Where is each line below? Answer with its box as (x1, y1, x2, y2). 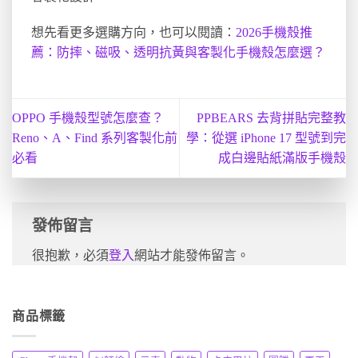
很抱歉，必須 (32, 249, 109, 263)
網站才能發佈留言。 (134, 249, 249, 263)
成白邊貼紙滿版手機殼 (218, 151, 346, 165)
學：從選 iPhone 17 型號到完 (186, 131, 346, 145)
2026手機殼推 (236, 26, 312, 40)
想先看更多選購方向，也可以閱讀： (31, 26, 236, 40)
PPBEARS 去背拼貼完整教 (197, 111, 346, 125)
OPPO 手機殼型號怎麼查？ (12, 111, 164, 125)
